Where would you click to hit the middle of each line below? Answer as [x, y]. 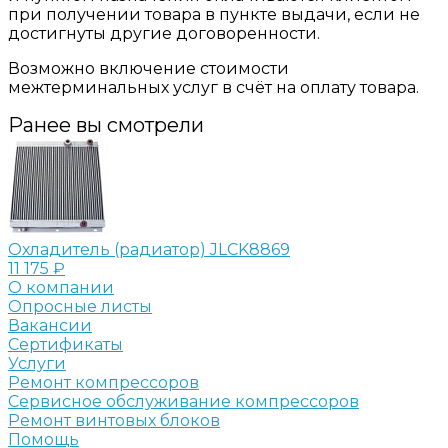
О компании [61, 287]
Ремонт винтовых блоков [114, 420]
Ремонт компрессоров [103, 382]
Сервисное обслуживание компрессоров [183, 401]
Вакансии [50, 325]
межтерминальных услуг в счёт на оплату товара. [213, 87]
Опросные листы [80, 306]
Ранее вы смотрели [106, 124]
